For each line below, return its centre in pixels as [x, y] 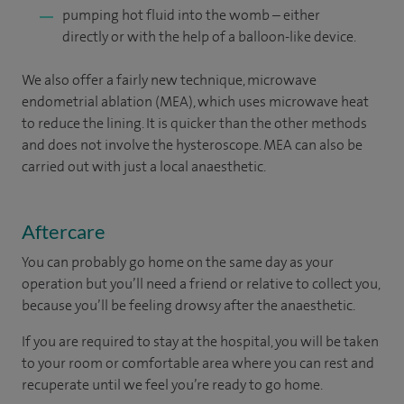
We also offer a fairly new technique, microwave [169, 79]
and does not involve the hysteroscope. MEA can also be [192, 144]
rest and [349, 363]
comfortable [161, 363]
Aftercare [64, 231]
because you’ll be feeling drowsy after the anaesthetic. [188, 305]
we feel [147, 384]
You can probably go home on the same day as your [178, 262]
